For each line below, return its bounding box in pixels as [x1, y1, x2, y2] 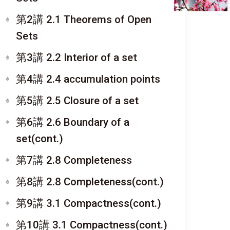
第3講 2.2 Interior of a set [16, 51, 137, 64]
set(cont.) [16, 132, 63, 145]
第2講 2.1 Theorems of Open [16, 13, 151, 26]
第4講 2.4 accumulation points [16, 73, 160, 85]
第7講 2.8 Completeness [16, 154, 132, 166]
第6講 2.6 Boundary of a [16, 116, 129, 128]
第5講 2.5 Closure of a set [16, 94, 139, 107]
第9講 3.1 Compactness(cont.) [16, 197, 161, 209]
